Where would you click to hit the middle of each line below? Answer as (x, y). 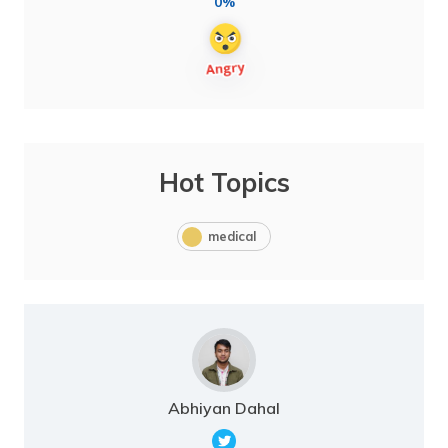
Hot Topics (224, 183)
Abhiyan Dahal (224, 408)
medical (232, 236)
